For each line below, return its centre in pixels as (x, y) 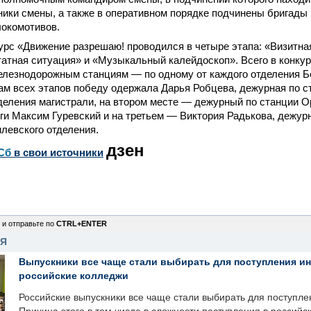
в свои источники (57, 152)
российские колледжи (74, 276)
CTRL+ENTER (82, 224)
